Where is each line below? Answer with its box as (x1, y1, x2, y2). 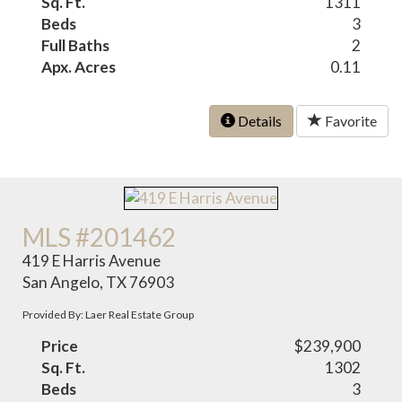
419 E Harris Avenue (22, 251, 162, 271)
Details (235, 111, 282, 129)
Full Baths (41, 35, 110, 55)
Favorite (322, 111, 377, 129)
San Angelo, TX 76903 (22, 273, 175, 293)
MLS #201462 (22, 222, 177, 253)
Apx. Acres (41, 57, 117, 76)
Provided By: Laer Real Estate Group (22, 308, 195, 322)
